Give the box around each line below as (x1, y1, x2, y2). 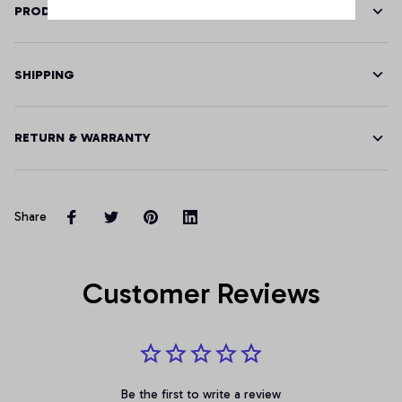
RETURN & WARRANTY (14, 130, 151, 146)
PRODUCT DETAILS (14, 4, 132, 20)
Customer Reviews (82, 275, 320, 310)
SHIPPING (14, 66, 74, 83)
